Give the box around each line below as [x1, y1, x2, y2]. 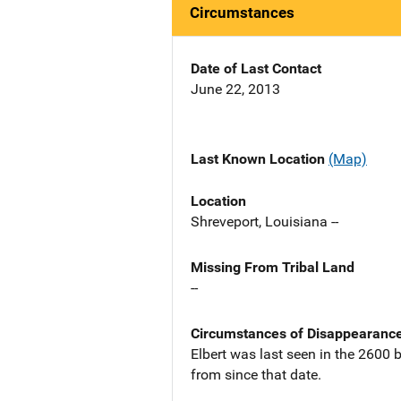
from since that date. [191, 365, 321, 383]
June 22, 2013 [191, 81, 280, 98]
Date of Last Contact [191, 60, 321, 78]
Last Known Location [191, 150, 328, 168]
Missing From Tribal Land [191, 258, 354, 276]
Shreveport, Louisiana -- [191, 212, 338, 230]
